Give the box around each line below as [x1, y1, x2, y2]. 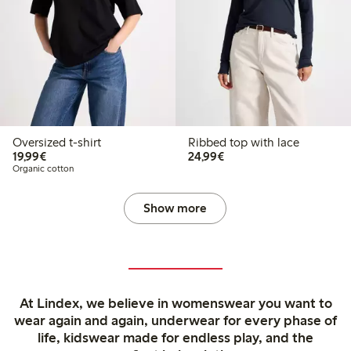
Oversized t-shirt [13, 134, 101, 150]
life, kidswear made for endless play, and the [38, 328, 313, 346]
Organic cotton [13, 162, 74, 174]
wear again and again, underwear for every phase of [14, 311, 337, 329]
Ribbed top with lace [187, 134, 299, 150]
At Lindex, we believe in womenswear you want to [19, 294, 332, 312]
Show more [143, 200, 208, 215]
